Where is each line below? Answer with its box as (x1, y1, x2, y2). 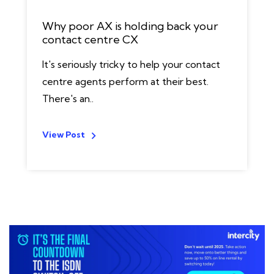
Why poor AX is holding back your (42, 19, 218, 33)
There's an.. (42, 92, 94, 105)
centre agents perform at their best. (42, 75, 209, 87)
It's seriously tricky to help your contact (42, 58, 220, 70)
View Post (42, 129, 85, 140)
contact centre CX (42, 32, 138, 46)
